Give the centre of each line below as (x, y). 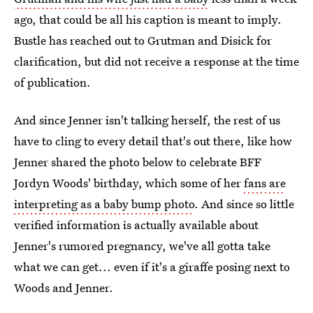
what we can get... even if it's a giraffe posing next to (152, 267)
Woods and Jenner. (64, 287)
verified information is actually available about (136, 225)
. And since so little (244, 204)
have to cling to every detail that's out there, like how (153, 141)
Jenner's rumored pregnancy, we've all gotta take (142, 246)
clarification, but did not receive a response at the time (156, 61)
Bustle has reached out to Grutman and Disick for (143, 40)
